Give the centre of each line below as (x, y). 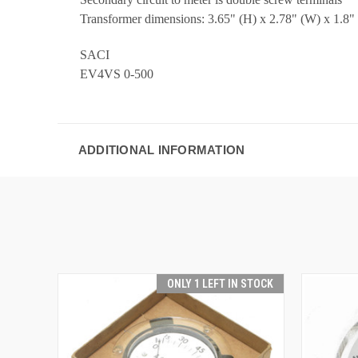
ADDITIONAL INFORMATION (161, 149)
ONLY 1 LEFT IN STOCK (221, 283)
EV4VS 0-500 (117, 74)
